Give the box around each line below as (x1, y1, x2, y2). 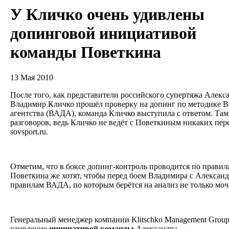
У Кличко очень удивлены (10, 5, 204, 24)
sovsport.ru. (10, 127, 52, 136)
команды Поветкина (10, 43, 161, 62)
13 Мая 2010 (10, 73, 53, 82)
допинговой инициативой (10, 24, 196, 43)
